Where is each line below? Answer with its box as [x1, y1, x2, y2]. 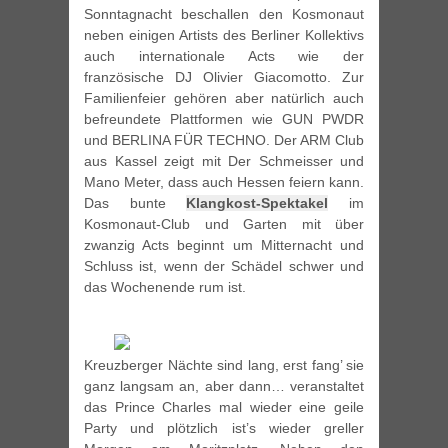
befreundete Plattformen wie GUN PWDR [84, 111, 364, 128]
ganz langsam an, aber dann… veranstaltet [84, 378, 364, 395]
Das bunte [84, 195, 187, 212]
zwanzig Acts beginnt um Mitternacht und [84, 237, 364, 254]
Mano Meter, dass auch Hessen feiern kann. [84, 174, 364, 191]
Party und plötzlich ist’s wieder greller [84, 420, 364, 437]
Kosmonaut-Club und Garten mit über [84, 216, 364, 233]
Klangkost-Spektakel [186, 195, 329, 212]
